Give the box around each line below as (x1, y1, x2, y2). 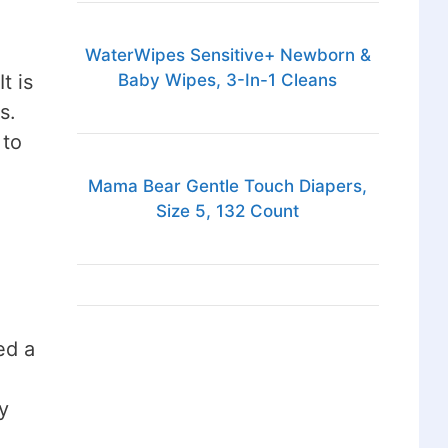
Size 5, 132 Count (156, 201, 300, 222)
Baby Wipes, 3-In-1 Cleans (118, 70, 338, 91)
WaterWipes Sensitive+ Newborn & (84, 45, 371, 66)
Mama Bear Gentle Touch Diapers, (88, 176, 368, 197)
